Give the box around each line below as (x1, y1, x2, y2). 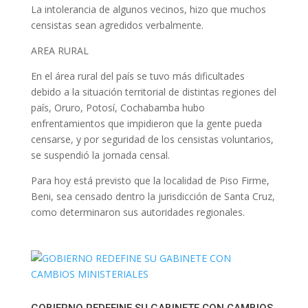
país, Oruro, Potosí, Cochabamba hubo (30, 101, 205, 114)
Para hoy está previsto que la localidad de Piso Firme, (30, 174, 269, 187)
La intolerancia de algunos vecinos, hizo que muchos (30, 3, 266, 16)
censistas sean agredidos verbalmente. (30, 19, 203, 32)
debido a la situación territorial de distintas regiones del (30, 85, 276, 98)
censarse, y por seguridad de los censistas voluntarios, (30, 133, 274, 146)
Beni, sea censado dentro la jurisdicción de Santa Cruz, (30, 190, 275, 203)
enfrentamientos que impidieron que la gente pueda (30, 117, 262, 130)
